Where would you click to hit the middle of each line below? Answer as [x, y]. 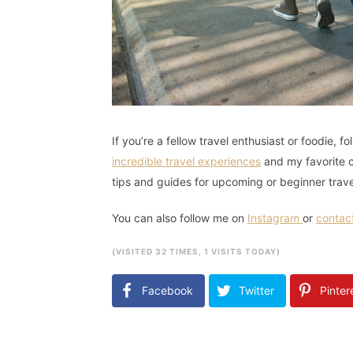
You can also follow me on [180, 218]
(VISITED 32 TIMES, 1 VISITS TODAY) [196, 252]
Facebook [167, 291]
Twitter [256, 291]
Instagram [275, 218]
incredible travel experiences [186, 162]
